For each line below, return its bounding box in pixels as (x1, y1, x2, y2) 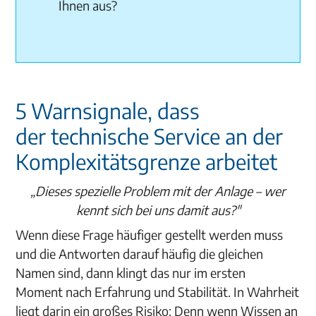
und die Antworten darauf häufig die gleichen (16, 245, 264, 262)
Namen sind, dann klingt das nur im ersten (16, 265, 246, 281)
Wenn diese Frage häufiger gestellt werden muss (16, 226, 284, 243)
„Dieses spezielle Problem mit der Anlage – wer (30, 183, 286, 199)
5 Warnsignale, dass (16, 97, 200, 124)
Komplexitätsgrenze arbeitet (16, 148, 278, 175)
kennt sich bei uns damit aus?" (75, 202, 241, 218)
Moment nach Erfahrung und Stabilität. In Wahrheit (16, 284, 300, 300)
